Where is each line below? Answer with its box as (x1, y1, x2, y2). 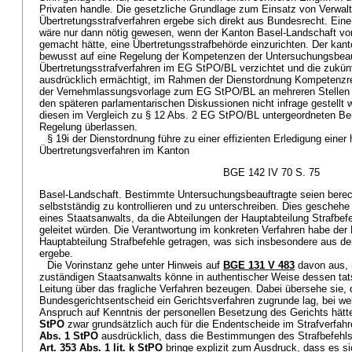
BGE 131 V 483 (223, 259, 295, 271)
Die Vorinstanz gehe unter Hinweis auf (47, 259, 223, 271)
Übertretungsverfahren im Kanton (39, 145, 189, 156)
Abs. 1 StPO (39, 330, 98, 342)
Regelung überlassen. (39, 121, 137, 133)
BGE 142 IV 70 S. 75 (223, 167, 320, 178)
